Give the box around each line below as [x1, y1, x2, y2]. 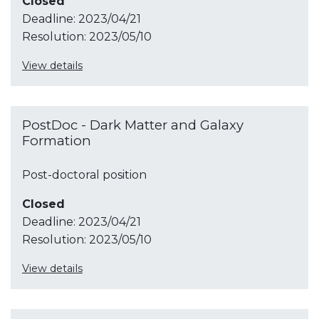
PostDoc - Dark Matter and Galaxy [22, 116, 244, 133]
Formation [22, 132, 91, 149]
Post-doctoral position [22, 167, 147, 182]
